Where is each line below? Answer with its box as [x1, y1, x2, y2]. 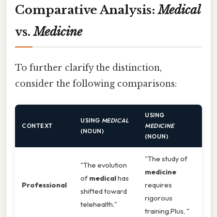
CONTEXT [22, 122, 53, 130]
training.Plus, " [145, 206, 189, 216]
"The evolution [80, 160, 127, 170]
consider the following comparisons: [15, 78, 177, 90]
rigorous [145, 193, 172, 203]
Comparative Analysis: [15, 2, 158, 17]
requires [145, 180, 172, 190]
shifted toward [80, 186, 127, 196]
